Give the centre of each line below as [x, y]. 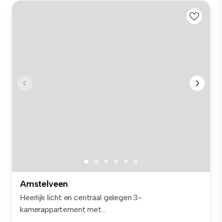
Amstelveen [44, 184]
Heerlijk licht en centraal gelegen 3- [81, 197]
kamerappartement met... [63, 209]
